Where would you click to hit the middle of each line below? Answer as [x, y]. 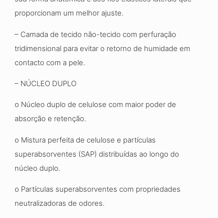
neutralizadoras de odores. [60, 203]
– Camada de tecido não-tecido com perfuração [95, 34]
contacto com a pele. [50, 62]
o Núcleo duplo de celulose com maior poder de [95, 105]
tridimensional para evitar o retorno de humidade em [102, 48]
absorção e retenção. [50, 119]
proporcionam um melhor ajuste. [69, 13]
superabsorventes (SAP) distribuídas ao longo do [97, 154]
